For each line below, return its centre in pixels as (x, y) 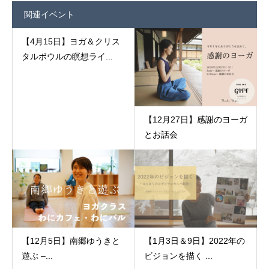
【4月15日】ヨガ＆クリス (71, 42)
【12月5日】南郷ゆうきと (71, 240)
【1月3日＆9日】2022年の (194, 240)
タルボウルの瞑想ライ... (67, 57)
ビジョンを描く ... (178, 255)
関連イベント (49, 15)
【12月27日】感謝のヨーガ (195, 120)
